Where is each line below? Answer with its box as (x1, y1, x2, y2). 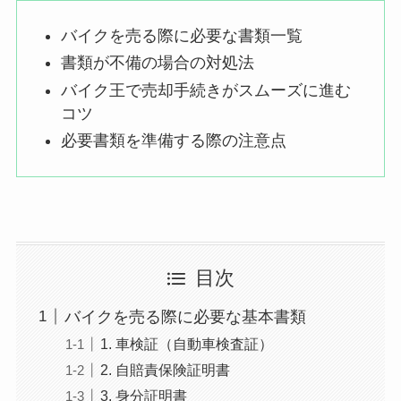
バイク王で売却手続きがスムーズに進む (61, 81, 352, 99)
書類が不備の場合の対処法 (61, 54, 255, 73)
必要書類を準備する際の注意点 (61, 132, 287, 150)
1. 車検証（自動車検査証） (99, 335, 273, 352)
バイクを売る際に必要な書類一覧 (61, 26, 303, 45)
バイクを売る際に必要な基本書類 (64, 307, 306, 326)
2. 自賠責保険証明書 (99, 361, 230, 378)
